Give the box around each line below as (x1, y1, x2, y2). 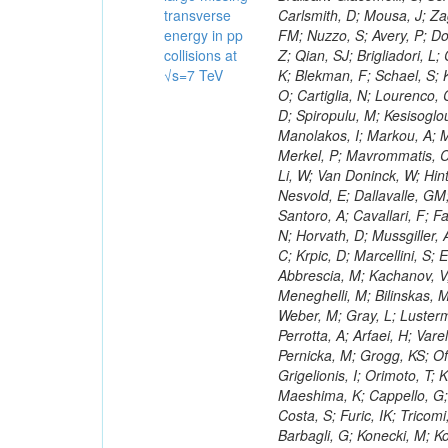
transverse (164, 5, 232, 25)
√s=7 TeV (164, 65, 224, 85)
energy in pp (164, 25, 244, 45)
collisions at (164, 45, 238, 65)
